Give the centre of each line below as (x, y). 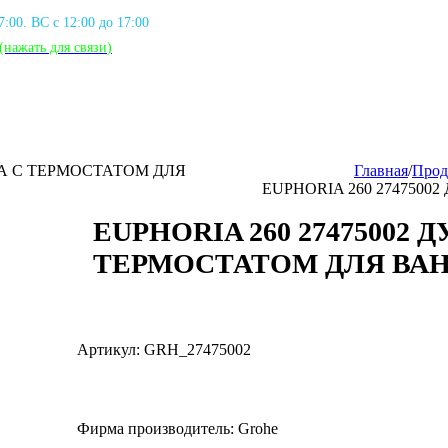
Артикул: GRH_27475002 (164, 350)
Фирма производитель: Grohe (178, 429)
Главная (381, 170)
